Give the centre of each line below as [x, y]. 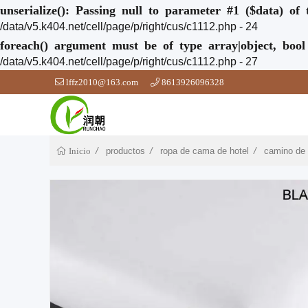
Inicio [79, 151]
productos [125, 151]
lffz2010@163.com [102, 82]
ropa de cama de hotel [205, 151]
